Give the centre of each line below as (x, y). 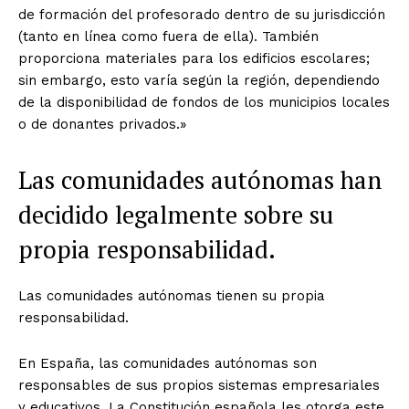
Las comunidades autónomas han (200, 180)
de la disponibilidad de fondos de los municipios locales (204, 103)
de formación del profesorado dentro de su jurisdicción (202, 15)
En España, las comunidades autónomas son (168, 364)
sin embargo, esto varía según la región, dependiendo (199, 81)
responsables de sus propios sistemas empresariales (199, 386)
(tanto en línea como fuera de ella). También (168, 37)
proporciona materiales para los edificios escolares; (194, 59)
